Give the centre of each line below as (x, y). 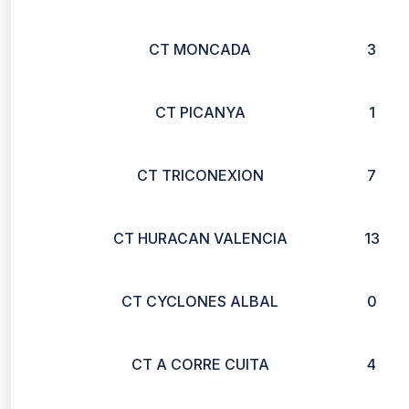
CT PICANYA (200, 112)
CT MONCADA (200, 49)
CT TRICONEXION (200, 175)
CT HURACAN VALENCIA (200, 238)
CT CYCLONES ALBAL (200, 301)
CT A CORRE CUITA (200, 364)
